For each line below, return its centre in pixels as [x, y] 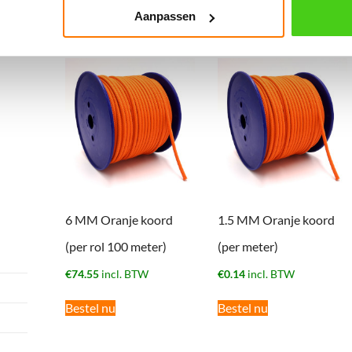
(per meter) [247, 247]
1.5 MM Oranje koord [276, 220]
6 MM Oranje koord [119, 220]
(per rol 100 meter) [116, 247]
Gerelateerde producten [182, 30]
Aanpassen [165, 16]
